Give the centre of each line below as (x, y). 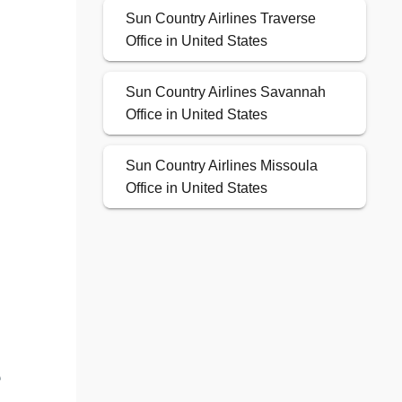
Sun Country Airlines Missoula (221, 166)
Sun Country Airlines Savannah (225, 92)
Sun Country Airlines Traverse (220, 19)
